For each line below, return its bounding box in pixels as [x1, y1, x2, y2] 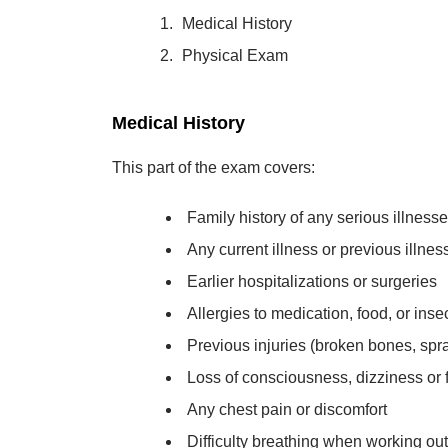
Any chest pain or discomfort [187, 392, 387, 409]
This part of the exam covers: [112, 150, 315, 167]
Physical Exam [182, 38, 288, 55]
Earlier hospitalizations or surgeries [187, 264, 437, 281]
